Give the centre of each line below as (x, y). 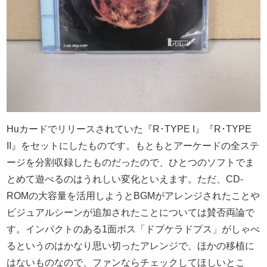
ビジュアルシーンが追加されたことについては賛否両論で (131, 213)
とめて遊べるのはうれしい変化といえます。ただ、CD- (125, 179)
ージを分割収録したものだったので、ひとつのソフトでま (131, 163)
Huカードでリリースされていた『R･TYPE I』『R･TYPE (129, 129)
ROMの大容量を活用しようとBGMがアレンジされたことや (133, 196)
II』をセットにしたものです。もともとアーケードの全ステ (133, 146)
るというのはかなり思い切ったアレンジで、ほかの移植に (131, 246)
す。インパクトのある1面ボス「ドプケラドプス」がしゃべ (133, 229)
